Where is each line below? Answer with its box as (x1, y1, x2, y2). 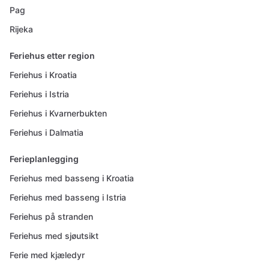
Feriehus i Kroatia (10, 70, 77, 80)
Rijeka (10, 24, 33, 34)
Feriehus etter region (10, 50, 95, 61)
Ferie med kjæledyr (10, 250, 85, 260)
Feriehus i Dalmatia (10, 127, 83, 138)
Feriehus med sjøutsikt (10, 231, 98, 241)
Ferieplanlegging (10, 154, 79, 164)
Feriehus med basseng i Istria (10, 192, 126, 202)
